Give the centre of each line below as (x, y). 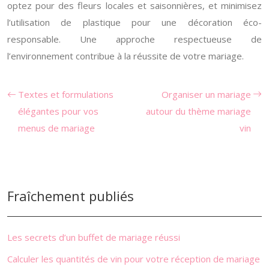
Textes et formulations (66, 94)
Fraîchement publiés (71, 196)
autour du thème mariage (198, 111)
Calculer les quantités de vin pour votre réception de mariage (134, 259)
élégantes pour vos (58, 111)
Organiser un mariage (206, 94)
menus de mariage (56, 128)
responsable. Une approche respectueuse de (134, 39)
